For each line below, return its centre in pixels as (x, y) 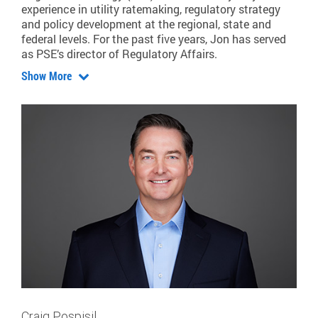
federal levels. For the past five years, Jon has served (154, 39)
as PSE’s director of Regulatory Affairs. (119, 54)
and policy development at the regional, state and (146, 24)
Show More (48, 76)
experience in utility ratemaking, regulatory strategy (151, 9)
